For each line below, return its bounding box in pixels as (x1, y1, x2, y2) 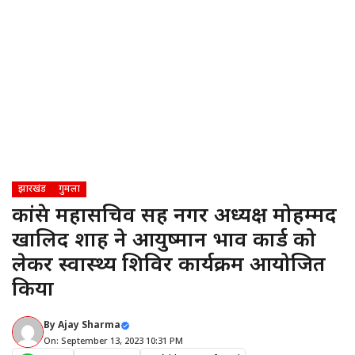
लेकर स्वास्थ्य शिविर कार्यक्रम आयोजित (12, 253, 326, 280)
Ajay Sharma (58, 319, 120, 332)
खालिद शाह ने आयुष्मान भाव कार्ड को (12, 228, 316, 255)
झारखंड (18, 183, 46, 196)
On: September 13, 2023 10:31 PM (44, 336, 183, 347)
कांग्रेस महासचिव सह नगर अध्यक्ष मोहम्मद (12, 204, 337, 231)
